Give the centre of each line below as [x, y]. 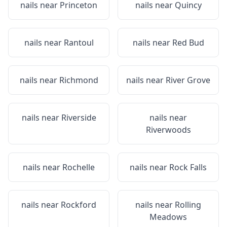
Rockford [79, 205]
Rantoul [79, 43]
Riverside [79, 118]
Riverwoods [168, 130]
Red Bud [188, 43]
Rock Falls [188, 167]
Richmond [79, 80]
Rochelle [79, 167]
